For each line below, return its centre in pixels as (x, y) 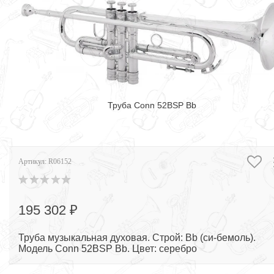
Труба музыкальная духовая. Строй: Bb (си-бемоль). (137, 238)
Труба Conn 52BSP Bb (152, 106)
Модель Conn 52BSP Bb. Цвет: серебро (108, 249)
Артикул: (33, 162)
